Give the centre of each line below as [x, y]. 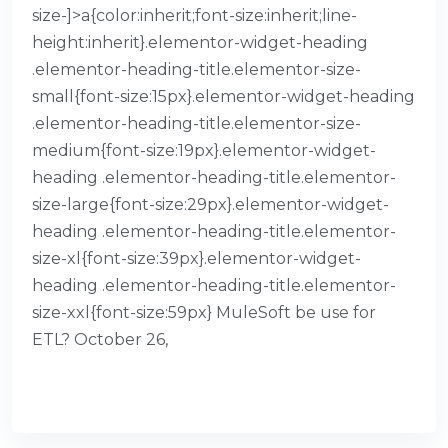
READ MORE [86, 385]
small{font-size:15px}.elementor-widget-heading [223, 96]
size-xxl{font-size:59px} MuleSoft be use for [204, 312]
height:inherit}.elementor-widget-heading [200, 42]
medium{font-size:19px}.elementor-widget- [204, 150]
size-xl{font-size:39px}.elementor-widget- [196, 258]
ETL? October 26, [100, 339]
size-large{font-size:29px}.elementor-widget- [210, 204]
